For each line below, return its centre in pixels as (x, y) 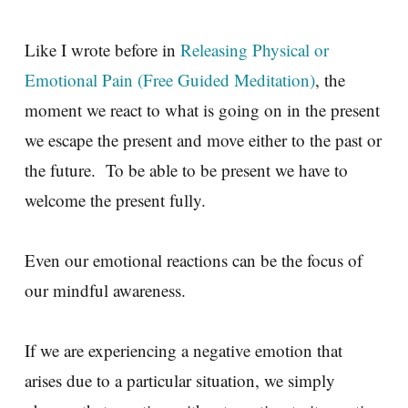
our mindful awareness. (111, 290)
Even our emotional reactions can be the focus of (194, 260)
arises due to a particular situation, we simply (180, 380)
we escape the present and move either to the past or (203, 139)
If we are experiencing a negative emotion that (184, 350)
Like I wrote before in (102, 49)
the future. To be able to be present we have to (186, 169)
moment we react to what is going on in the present (202, 109)
